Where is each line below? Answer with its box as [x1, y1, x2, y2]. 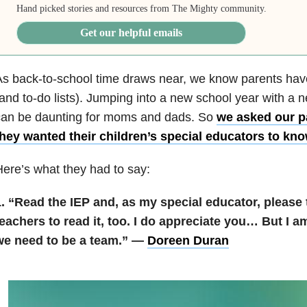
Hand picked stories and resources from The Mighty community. [16, 3, 267, 14]
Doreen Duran [147, 234, 229, 248]
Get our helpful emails [80, 27, 183, 39]
